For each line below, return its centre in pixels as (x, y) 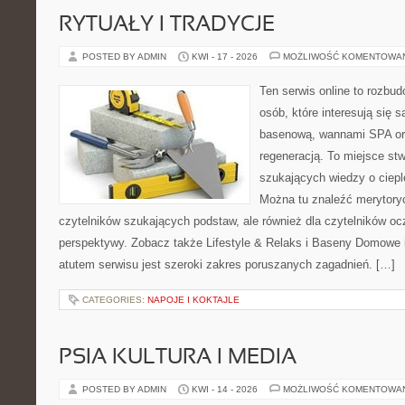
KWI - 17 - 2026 (225, 57)
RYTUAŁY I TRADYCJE (167, 25)
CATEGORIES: (115, 300)
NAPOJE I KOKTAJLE (193, 300)
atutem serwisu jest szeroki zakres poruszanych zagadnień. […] (227, 264)
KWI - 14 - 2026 (225, 389)
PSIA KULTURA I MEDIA (178, 358)
